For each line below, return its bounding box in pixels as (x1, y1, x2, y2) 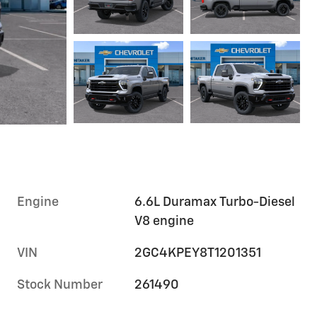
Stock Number (17, 279, 103, 292)
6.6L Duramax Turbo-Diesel (134, 196, 296, 209)
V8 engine (134, 215, 195, 229)
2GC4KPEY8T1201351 (134, 247, 262, 260)
